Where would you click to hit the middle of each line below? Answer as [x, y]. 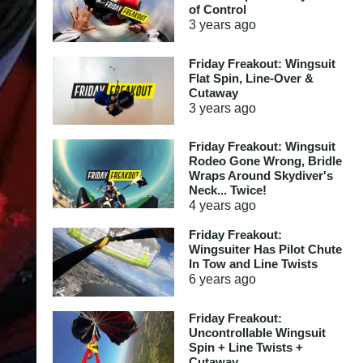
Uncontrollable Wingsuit [257, 332]
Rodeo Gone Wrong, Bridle [265, 161]
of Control [217, 9]
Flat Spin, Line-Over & [251, 78]
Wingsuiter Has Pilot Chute [265, 249]
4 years [209, 205]
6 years [209, 279]
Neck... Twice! [227, 190]
